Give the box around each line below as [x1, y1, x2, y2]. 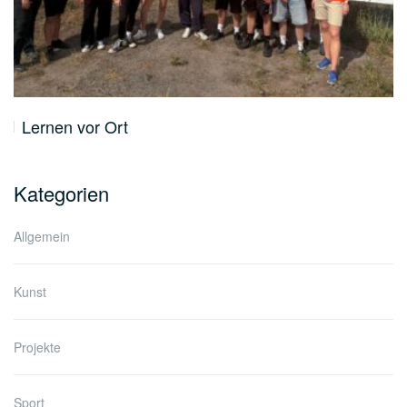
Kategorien [14, 179, 109, 208]
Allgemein [14, 227, 70, 246]
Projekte [14, 338, 61, 357]
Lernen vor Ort [22, 114, 128, 139]
